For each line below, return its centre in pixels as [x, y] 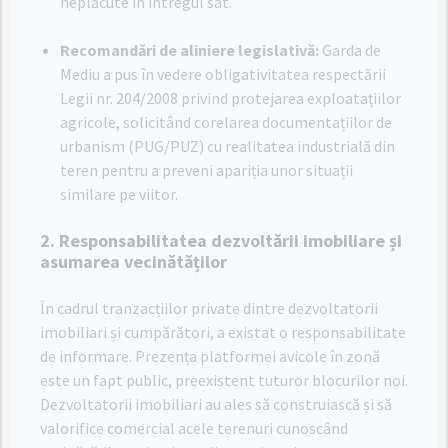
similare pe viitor [117, 194]
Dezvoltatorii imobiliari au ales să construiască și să [216, 404]
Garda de [350, 50]
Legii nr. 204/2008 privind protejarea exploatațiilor [230, 98]
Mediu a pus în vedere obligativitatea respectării [223, 74]
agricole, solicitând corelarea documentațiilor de [226, 122]
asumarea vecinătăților [133, 261]
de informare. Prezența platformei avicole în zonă [210, 356]
